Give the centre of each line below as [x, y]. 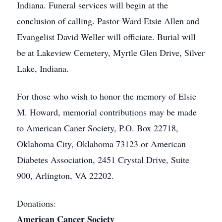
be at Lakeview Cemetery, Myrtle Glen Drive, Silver [111, 53]
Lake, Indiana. [43, 68]
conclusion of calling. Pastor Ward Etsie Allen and [108, 21]
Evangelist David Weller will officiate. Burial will [106, 37]
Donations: [36, 203]
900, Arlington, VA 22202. [65, 175]
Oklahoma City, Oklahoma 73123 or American [101, 144]
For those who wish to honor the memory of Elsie [107, 96]
